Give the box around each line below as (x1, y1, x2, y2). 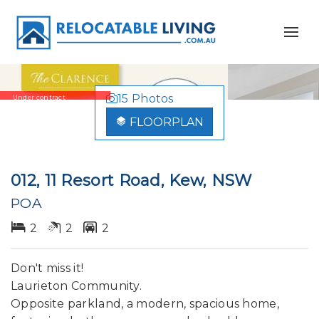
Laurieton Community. (11, 279, 142, 293)
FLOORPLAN (130, 115, 204, 129)
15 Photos (117, 92, 174, 105)
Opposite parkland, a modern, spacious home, (11, 297, 279, 310)
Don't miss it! (11, 261, 84, 275)
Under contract (12, 93, 66, 101)
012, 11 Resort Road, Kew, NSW (11, 171, 252, 190)
